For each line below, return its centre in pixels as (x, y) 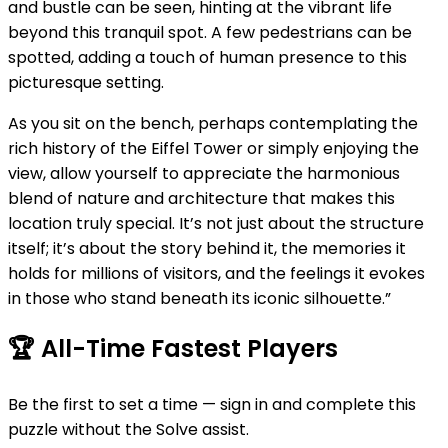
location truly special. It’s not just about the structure (216, 223)
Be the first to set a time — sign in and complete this (212, 404)
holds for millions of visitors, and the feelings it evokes (216, 273)
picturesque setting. (86, 82)
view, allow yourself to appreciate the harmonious (204, 173)
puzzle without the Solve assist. (128, 429)
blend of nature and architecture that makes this (201, 198)
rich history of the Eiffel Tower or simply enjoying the (213, 148)
